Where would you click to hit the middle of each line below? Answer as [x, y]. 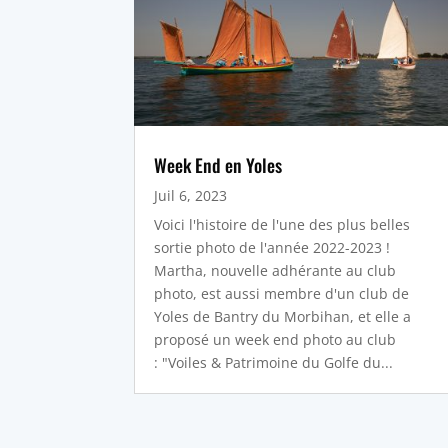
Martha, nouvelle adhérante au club [275, 271]
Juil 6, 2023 [191, 196]
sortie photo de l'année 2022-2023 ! [272, 248]
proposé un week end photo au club [275, 340]
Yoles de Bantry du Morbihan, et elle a [283, 317]
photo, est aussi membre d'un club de [282, 294]
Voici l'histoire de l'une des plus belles [282, 225]
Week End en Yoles [218, 165]
